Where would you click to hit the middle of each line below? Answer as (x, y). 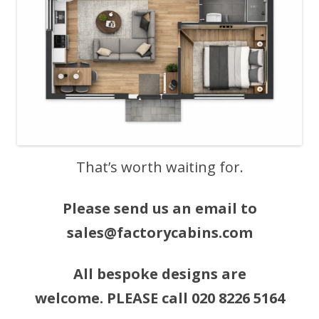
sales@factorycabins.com (159, 232)
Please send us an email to (159, 208)
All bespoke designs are (159, 273)
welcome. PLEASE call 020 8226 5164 (159, 298)
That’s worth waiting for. (159, 167)
